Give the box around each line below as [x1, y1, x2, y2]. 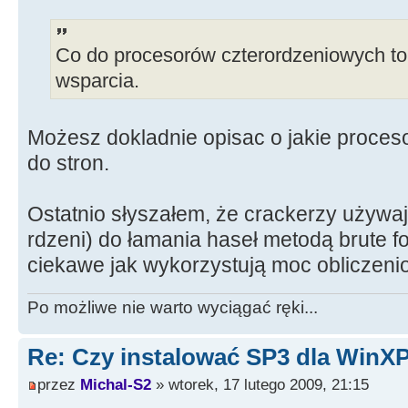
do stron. [27, 151, 109, 176]
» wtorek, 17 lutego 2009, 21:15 [151, 374, 369, 393]
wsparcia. [56, 70, 139, 93]
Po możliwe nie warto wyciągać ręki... [27, 298, 318, 318]
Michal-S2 [80, 374, 151, 393]
